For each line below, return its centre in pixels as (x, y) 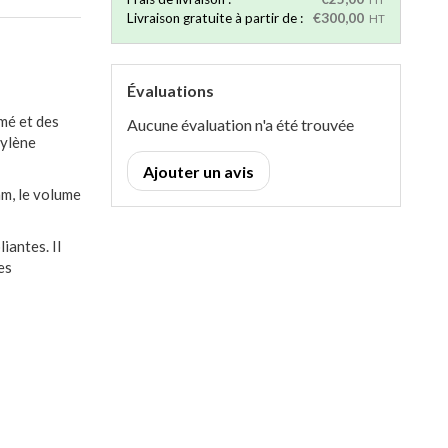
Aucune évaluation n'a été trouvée (240, 124)
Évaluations (170, 90)
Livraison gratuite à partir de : (215, 18)
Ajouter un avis (198, 171)
